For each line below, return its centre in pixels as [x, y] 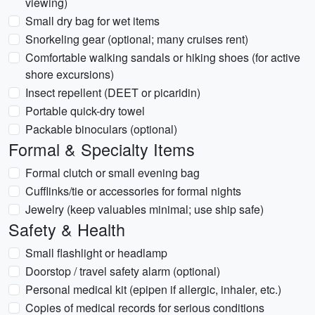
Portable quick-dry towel [85, 111]
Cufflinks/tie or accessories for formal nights [133, 191]
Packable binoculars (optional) [101, 129]
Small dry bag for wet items [92, 21]
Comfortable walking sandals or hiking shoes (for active [163, 57]
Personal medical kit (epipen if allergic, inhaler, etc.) [153, 289]
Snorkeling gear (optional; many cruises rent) [137, 39]
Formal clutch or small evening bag [112, 173]
